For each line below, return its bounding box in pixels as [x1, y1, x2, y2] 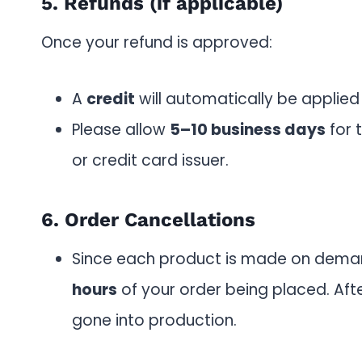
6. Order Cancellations [41, 208, 255, 231]
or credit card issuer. [72, 149, 229, 171]
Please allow [72, 119, 170, 141]
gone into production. [72, 309, 237, 331]
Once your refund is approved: [41, 32, 272, 53]
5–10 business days [170, 119, 326, 141]
